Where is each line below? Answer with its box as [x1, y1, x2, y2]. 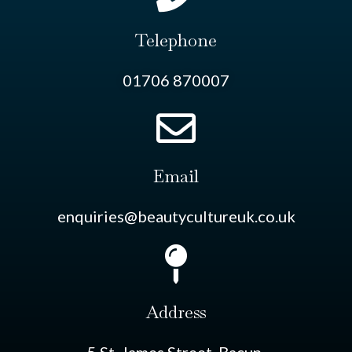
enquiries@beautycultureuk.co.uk [57, 207, 295, 226]
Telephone [135, 29, 217, 52]
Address [145, 301, 207, 324]
